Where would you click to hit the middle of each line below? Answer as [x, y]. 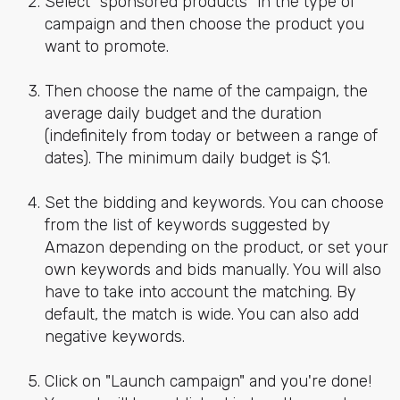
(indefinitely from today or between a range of [211, 136]
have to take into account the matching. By [200, 292]
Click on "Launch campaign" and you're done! [208, 382]
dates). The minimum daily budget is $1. [187, 158]
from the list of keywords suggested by [187, 225]
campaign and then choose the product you [204, 24]
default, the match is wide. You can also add [201, 315]
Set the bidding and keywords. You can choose [214, 203]
